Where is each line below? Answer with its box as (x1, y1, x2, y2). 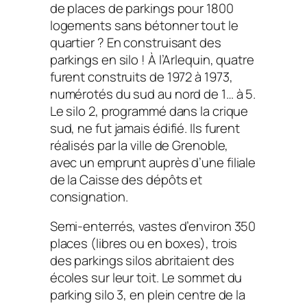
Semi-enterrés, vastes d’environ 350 (49, 217, 256, 236)
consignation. (49, 187, 128, 206)
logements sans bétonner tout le (49, 16, 238, 34)
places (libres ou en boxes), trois (49, 234, 238, 253)
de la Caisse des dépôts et (49, 170, 203, 188)
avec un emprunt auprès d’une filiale (49, 153, 256, 171)
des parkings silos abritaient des (49, 251, 234, 270)
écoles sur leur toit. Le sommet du (49, 269, 243, 287)
